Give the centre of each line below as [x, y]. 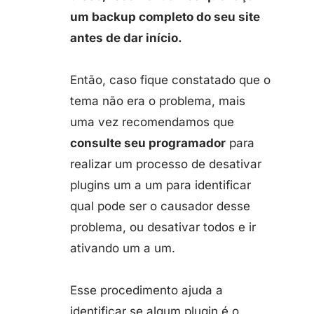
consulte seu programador [148, 143]
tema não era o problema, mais [158, 101]
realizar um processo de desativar [166, 164]
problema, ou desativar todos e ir [163, 227]
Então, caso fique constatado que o [170, 80]
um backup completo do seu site [165, 17]
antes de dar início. [126, 38]
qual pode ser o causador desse [160, 206]
